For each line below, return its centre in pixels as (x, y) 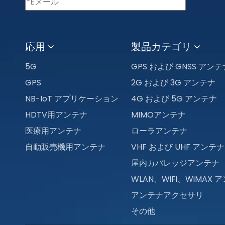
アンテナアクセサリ (167, 195)
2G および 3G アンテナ (173, 83)
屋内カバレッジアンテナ (175, 163)
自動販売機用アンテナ (65, 147)
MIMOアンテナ (158, 115)
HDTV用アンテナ (56, 115)
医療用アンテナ (53, 131)
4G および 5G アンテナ (174, 99)
